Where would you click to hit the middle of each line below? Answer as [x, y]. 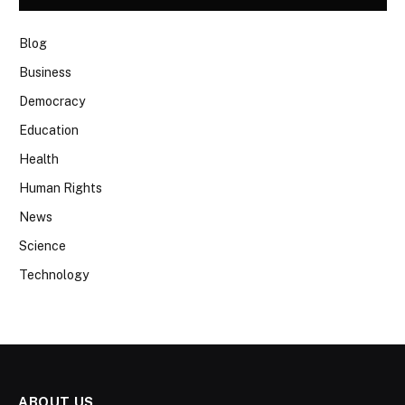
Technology [54, 275]
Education [49, 131]
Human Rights [61, 188]
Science [42, 246]
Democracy [52, 102]
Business [45, 73]
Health [39, 160]
